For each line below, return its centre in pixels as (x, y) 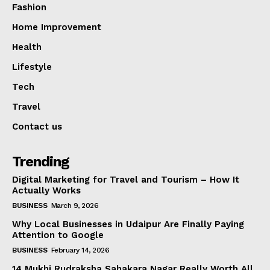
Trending (41, 162)
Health (27, 47)
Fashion (29, 8)
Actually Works (46, 191)
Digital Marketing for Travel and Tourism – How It (126, 180)
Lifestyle (32, 67)
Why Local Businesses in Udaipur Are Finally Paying (128, 224)
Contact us (37, 127)
